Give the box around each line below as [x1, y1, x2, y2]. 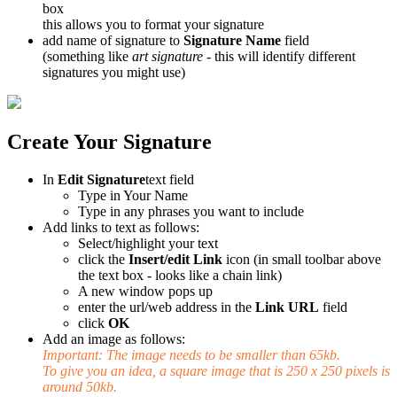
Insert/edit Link [128, 252, 226, 268]
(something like [43, 49, 132, 65]
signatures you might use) [43, 65, 185, 81]
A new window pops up [78, 284, 213, 300]
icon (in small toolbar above [226, 252, 381, 268]
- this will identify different [203, 49, 355, 65]
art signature [132, 49, 203, 65]
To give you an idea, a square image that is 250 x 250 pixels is [43, 363, 390, 379]
